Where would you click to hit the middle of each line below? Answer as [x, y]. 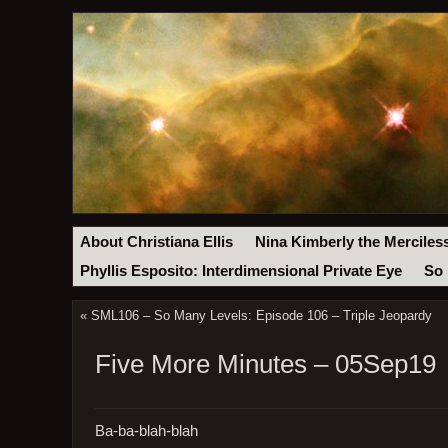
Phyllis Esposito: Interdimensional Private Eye [241, 271]
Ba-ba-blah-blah [146, 430]
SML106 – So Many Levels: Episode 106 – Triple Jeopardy [261, 316]
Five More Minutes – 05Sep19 [265, 364]
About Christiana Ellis [157, 241]
